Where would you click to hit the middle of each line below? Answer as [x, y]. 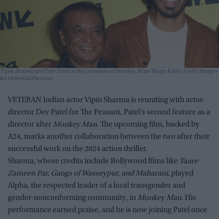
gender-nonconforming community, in [73, 198]
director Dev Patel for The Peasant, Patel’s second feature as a [109, 112]
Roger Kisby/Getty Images [184, 71]
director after [30, 124]
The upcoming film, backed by [149, 124]
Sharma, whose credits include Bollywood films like [94, 161]
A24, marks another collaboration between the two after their [109, 137]
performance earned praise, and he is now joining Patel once [108, 210]
